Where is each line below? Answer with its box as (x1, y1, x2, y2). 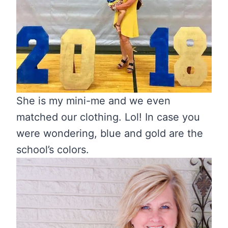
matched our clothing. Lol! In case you (16, 110, 200, 123)
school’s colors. (16, 143, 89, 156)
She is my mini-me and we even (16, 94, 170, 107)
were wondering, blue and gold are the (16, 127, 203, 139)
